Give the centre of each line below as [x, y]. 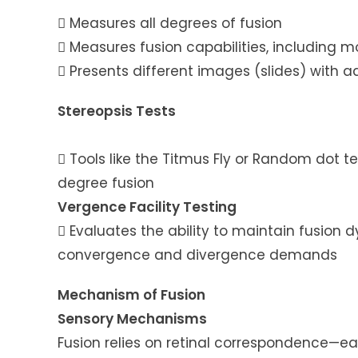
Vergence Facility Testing [147, 207]
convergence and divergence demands [197, 255]
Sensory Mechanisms [132, 319]
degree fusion [106, 183]
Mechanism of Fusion [131, 295]
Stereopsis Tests [117, 111]
